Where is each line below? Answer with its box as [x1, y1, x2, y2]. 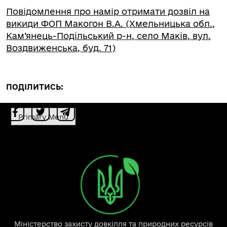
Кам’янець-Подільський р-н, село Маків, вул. [6, 31, 211, 41]
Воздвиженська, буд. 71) [6, 43, 116, 53]
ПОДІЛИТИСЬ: [6, 83, 63, 91]
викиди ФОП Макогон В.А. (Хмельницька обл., [6, 19, 215, 28]
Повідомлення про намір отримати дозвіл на [6, 7, 210, 16]
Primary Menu [18, 112, 68, 121]
